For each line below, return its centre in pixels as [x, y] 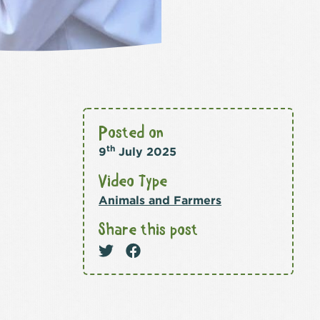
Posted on [131, 134]
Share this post [148, 231]
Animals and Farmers [160, 200]
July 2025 [146, 152]
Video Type [133, 182]
